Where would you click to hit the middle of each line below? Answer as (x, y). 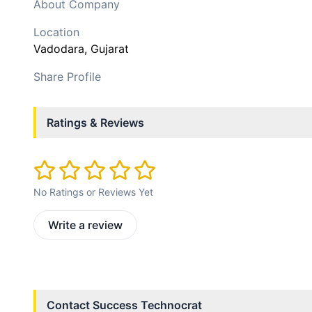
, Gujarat (107, 49)
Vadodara (59, 49)
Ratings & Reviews (95, 123)
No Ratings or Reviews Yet (93, 192)
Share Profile (67, 77)
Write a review (85, 225)
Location (56, 32)
